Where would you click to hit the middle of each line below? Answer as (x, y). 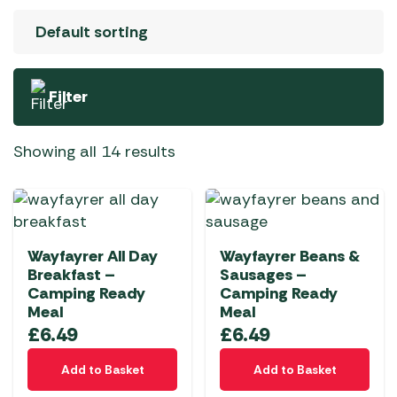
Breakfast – (71, 275)
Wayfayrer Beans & (290, 256)
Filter (68, 97)
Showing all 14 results (94, 152)
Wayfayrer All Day (93, 256)
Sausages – (263, 275)
